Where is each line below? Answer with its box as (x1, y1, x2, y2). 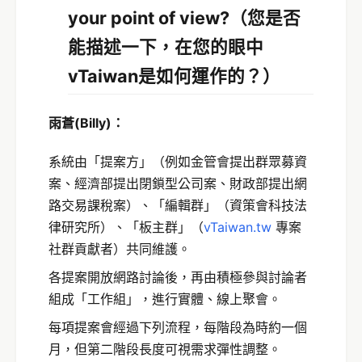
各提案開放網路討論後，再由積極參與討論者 (48, 268, 307, 285)
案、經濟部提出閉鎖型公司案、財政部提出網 (48, 175, 307, 192)
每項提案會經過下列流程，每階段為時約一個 (48, 318, 307, 335)
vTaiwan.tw (204, 218, 271, 235)
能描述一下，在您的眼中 (68, 36, 263, 58)
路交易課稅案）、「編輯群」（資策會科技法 (48, 196, 307, 213)
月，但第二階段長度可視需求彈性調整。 (48, 340, 281, 357)
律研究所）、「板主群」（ (48, 218, 204, 235)
